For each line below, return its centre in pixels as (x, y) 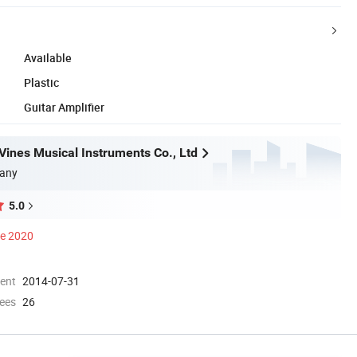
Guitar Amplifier (64, 107)
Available (48, 57)
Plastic (41, 82)
